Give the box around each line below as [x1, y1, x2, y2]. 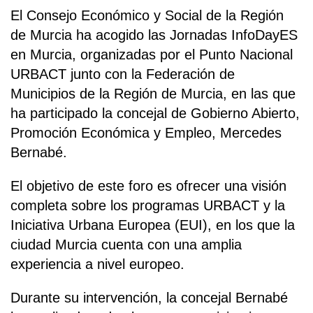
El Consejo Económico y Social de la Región [10, 8, 284, 24]
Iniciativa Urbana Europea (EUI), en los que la [10, 217, 295, 233]
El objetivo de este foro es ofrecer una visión [10, 178, 286, 194]
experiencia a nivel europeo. [10, 256, 184, 272]
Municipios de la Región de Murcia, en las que [10, 86, 296, 102]
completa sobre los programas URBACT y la [10, 198, 285, 214]
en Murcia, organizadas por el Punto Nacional [10, 47, 293, 63]
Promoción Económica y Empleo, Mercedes [10, 125, 282, 141]
